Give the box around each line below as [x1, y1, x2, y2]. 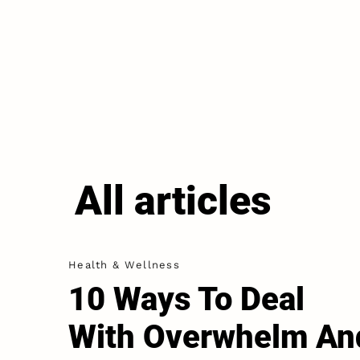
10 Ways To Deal [67, 280, 305, 319]
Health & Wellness [67, 259, 181, 272]
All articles [75, 178, 272, 225]
